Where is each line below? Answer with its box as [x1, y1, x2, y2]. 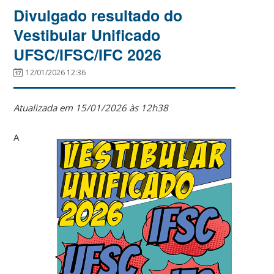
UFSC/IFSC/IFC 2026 [13, 43, 162, 65]
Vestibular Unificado [13, 23, 161, 46]
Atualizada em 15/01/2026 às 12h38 [13, 101, 169, 114]
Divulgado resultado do [13, 4, 183, 26]
